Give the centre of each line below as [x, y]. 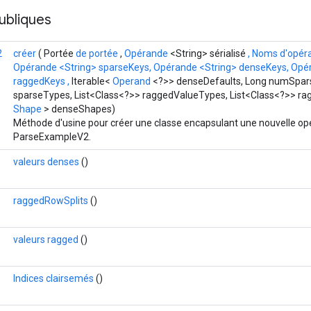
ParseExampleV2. [52, 136]
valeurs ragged [46, 239]
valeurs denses [46, 161]
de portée [97, 53]
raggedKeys [39, 81]
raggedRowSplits [51, 200]
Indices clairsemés [53, 278]
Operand [132, 81]
